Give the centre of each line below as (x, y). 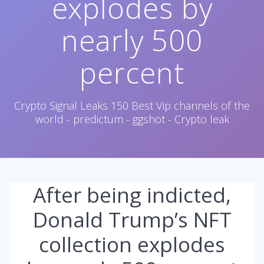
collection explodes (132, 244)
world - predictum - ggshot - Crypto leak (132, 119)
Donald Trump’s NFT (132, 219)
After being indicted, (132, 194)
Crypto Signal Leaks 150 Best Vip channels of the (132, 106)
